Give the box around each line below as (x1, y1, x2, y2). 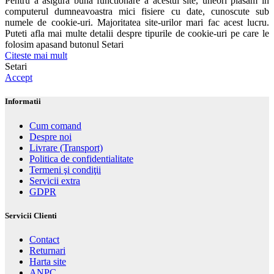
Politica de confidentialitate (29, 153, 133, 164)
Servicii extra (29, 175, 80, 186)
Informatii (5, 97, 41, 106)
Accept (5, 72, 32, 83)
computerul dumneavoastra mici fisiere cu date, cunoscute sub (5, 6, 269, 17)
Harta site (29, 256, 66, 267)
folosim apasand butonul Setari (5, 39, 124, 50)
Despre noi (29, 131, 72, 142)
